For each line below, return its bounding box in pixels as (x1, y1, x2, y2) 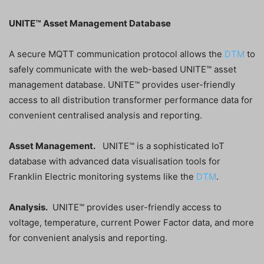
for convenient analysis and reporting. (9, 232, 167, 244)
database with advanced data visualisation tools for (9, 156, 220, 167)
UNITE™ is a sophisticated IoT (95, 140, 225, 152)
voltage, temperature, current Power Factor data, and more (9, 217, 254, 229)
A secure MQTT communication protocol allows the (9, 48, 225, 60)
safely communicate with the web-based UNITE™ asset (9, 64, 236, 75)
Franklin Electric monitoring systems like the (9, 171, 196, 183)
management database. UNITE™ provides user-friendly (9, 79, 235, 91)
